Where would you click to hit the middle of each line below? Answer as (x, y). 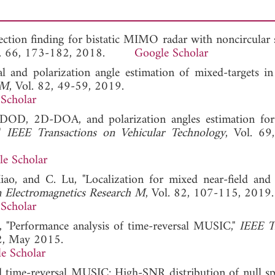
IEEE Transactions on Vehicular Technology (116, 133)
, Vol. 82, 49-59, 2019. (67, 87)
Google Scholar (171, 53)
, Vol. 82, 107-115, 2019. (210, 193)
